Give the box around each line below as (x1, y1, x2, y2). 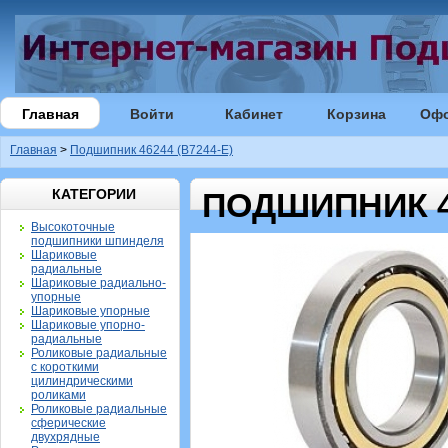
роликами (31, 388, 86, 402)
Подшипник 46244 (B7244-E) (70, 143, 233, 157)
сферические (31, 416, 106, 430)
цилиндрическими (31, 374, 133, 388)
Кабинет (225, 106, 283, 122)
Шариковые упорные (31, 304, 150, 318)
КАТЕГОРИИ (51, 186, 136, 202)
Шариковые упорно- (31, 318, 145, 332)
